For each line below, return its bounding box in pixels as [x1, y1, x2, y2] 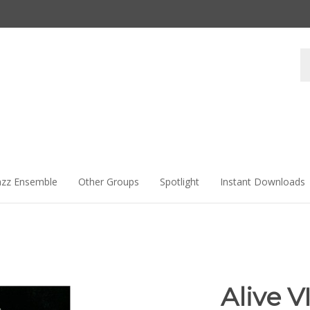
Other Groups [78, 175, 139, 188]
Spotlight [160, 175, 199, 188]
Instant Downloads [220, 175, 305, 188]
